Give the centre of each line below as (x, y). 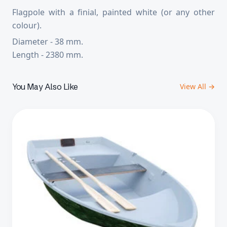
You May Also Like (45, 87)
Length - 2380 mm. (48, 55)
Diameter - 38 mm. (48, 42)
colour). (27, 25)
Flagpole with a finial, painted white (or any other (113, 12)
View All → (197, 86)
